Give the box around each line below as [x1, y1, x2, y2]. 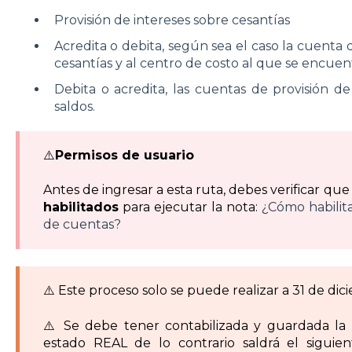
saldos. [53, 99, 95, 114]
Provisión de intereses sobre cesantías [53, 12, 290, 27]
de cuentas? [42, 217, 121, 232]
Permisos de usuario [54, 148, 194, 163]
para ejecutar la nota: [118, 200, 262, 214]
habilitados [42, 200, 119, 214]
